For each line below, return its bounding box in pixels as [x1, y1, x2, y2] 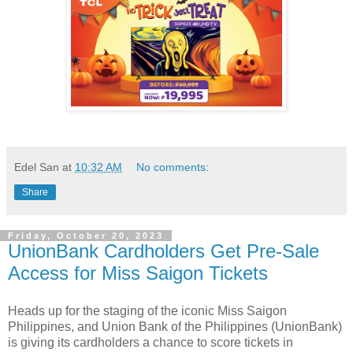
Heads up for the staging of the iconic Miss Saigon [8, 303, 287, 318]
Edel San [14, 161, 59, 174]
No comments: [136, 161, 210, 174]
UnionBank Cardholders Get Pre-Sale [8, 240, 319, 262]
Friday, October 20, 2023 [8, 231, 164, 241]
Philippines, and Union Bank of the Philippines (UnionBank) [8, 319, 342, 333]
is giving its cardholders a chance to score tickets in [8, 335, 293, 349]
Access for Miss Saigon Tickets [8, 262, 268, 284]
